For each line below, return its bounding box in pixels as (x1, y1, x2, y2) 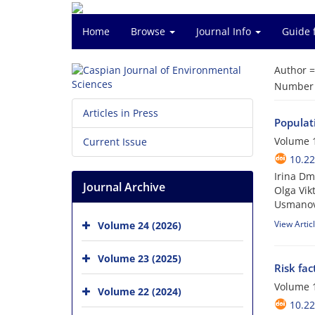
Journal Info (196, 25, 254, 38)
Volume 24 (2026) (98, 218, 181, 232)
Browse (131, 25, 168, 38)
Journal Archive (83, 179, 165, 195)
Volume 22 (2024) (98, 284, 181, 298)
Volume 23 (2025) (98, 251, 181, 265)
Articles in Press (83, 106, 158, 120)
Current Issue (83, 135, 147, 148)
